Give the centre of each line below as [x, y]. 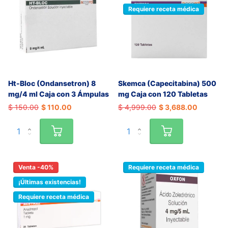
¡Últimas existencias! [50, 182]
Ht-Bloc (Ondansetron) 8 [52, 83]
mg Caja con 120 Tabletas [163, 94]
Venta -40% [36, 167]
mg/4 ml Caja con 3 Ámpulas [59, 94]
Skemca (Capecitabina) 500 [167, 83]
